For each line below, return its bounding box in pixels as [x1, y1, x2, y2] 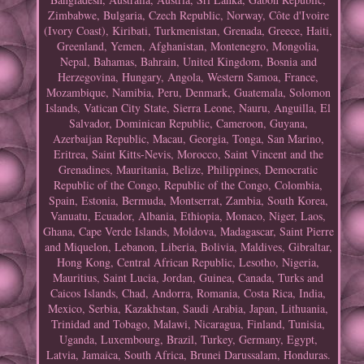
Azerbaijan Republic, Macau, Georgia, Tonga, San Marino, [52, 131, 324, 147]
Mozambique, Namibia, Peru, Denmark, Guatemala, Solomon [45, 84, 331, 101]
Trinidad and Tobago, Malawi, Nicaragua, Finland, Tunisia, [51, 316, 326, 332]
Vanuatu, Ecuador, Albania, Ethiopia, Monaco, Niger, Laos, [50, 208, 327, 224]
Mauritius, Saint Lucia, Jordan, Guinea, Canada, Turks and [53, 270, 324, 286]
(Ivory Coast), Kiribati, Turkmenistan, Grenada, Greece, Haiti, [44, 23, 333, 39]
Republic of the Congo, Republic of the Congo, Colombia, [54, 177, 323, 193]
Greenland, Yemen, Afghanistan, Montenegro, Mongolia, [57, 38, 320, 54]
